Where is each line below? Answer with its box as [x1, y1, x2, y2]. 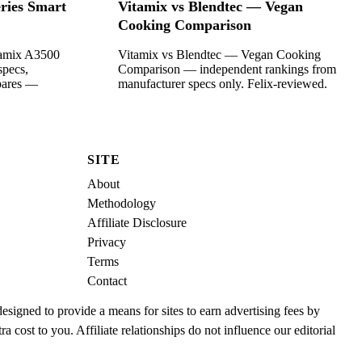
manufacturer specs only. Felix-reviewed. [118, 77, 327, 91]
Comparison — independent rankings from [118, 62, 336, 77]
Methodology [87, 196, 156, 210]
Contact [87, 273, 127, 288]
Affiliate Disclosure [87, 215, 187, 229]
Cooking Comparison [118, 17, 251, 34]
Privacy [87, 234, 126, 249]
